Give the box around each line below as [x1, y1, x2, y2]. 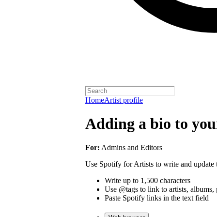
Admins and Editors [100, 143, 162, 152]
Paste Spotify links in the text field [105, 193, 209, 202]
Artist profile [104, 96, 143, 104]
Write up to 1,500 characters [105, 176, 190, 185]
